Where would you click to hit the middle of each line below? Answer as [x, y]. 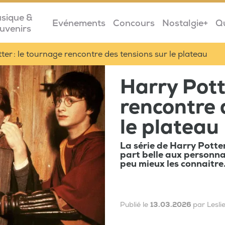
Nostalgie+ [185, 23]
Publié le [135, 205]
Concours [134, 23]
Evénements [79, 23]
